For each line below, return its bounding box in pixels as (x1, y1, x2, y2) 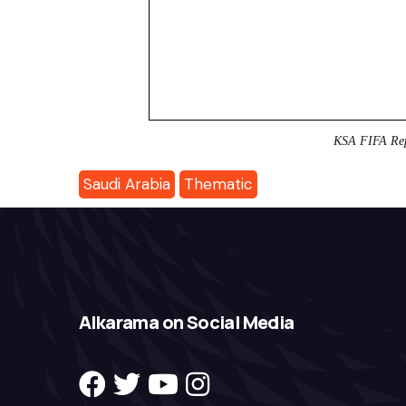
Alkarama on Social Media (79, 310, 295, 335)
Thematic (184, 174, 253, 195)
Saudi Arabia (83, 174, 170, 195)
